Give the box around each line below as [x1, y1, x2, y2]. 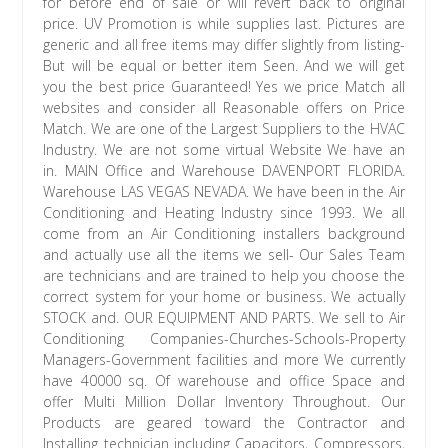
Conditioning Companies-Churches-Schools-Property [43, 329, 405, 349]
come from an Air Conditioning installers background [43, 224, 405, 244]
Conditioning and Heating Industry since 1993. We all [43, 203, 405, 223]
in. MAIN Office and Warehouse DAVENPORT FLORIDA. [43, 161, 405, 181]
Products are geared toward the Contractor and [43, 413, 405, 433]
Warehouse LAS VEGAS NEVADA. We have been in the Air [43, 182, 405, 202]
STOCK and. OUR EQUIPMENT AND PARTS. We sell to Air [43, 308, 405, 328]
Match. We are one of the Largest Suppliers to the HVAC [43, 119, 405, 139]
